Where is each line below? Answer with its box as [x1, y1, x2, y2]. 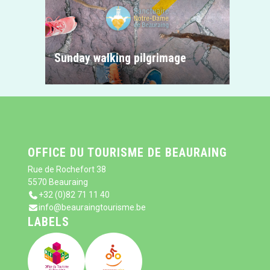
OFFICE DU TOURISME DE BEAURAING [28, 145, 228, 160]
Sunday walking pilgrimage [54, 51, 186, 65]
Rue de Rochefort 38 [28, 165, 107, 174]
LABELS [28, 215, 70, 229]
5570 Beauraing [28, 177, 89, 187]
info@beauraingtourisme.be [38, 202, 146, 212]
